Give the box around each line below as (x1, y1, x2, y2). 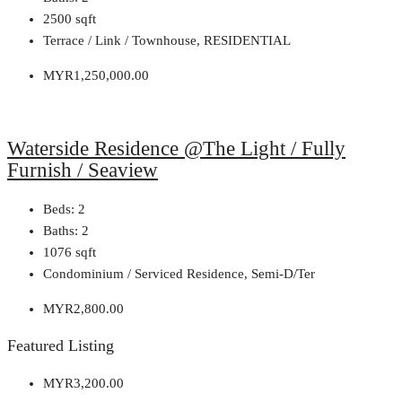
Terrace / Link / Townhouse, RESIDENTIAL (43, 33, 291, 48)
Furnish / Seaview (7, 158, 158, 181)
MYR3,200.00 (43, 375, 124, 390)
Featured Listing (7, 336, 114, 355)
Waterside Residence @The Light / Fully (7, 136, 345, 160)
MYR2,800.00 (43, 301, 124, 316)
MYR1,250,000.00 (43, 68, 149, 83)
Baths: (43, 223, 78, 238)
